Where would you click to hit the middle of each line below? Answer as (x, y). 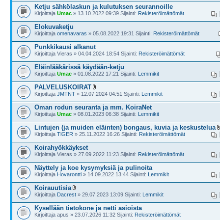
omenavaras (72, 33)
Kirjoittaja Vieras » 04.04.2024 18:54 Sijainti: (86, 54)
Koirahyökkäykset (61, 148)
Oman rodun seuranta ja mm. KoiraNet (93, 107)
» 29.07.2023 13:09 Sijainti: (109, 194)
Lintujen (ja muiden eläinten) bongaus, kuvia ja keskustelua (125, 127)
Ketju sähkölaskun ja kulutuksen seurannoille (104, 7)
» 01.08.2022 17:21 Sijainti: (105, 74)
